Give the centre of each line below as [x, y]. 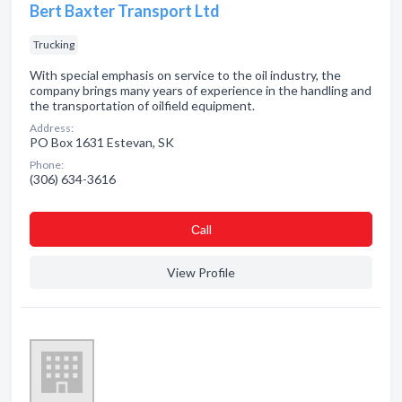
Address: [52, 128]
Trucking [54, 44]
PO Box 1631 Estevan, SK [102, 142]
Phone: [47, 165]
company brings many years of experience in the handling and [201, 90]
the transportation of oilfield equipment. [142, 105]
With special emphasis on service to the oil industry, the [185, 75]
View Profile [201, 272]
